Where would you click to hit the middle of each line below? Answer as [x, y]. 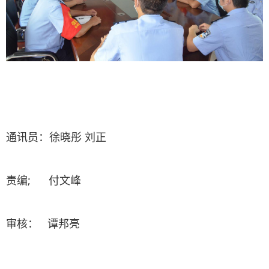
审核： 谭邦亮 [43, 224]
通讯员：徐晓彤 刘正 [56, 137]
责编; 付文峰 [44, 180]
